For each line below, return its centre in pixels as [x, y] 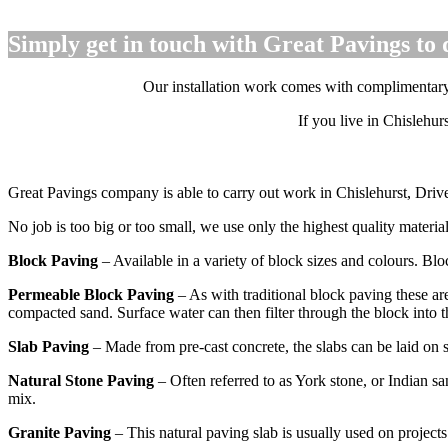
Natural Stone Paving [80, 380]
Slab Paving [48, 346]
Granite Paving [59, 432]
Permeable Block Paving [90, 294]
